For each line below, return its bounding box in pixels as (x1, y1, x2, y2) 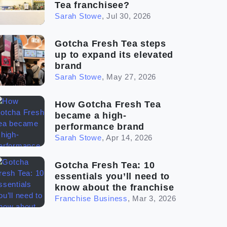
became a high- (55, 110, 127, 121)
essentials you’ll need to (55, 171, 170, 182)
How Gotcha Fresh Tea (55, 99, 161, 110)
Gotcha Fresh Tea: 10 (55, 160, 155, 171)
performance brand (55, 122, 145, 132)
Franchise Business (55, 194, 128, 203)
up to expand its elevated (55, 50, 174, 60)
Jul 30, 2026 (106, 12, 152, 21)
